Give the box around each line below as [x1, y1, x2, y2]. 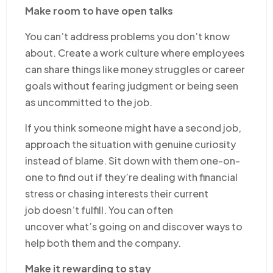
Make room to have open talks [25, 4, 173, 17]
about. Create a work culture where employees [25, 46, 244, 59]
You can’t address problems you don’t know [25, 29, 230, 43]
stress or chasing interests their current [25, 186, 208, 200]
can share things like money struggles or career [25, 62, 245, 76]
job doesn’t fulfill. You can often [25, 203, 173, 216]
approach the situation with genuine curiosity [25, 137, 236, 151]
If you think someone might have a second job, [25, 121, 241, 134]
